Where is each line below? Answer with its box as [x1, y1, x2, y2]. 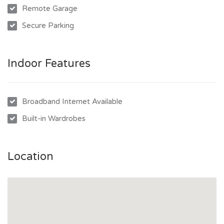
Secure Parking [22, 21, 74, 30]
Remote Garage [22, 4, 77, 13]
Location [7, 150, 53, 163]
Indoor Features [7, 57, 90, 70]
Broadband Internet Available [22, 97, 122, 106]
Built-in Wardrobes [22, 114, 85, 123]
